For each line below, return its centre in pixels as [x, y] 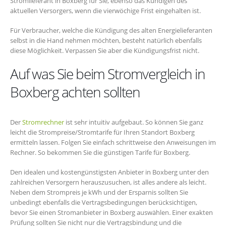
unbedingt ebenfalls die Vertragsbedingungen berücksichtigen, [104, 202]
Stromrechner [43, 122]
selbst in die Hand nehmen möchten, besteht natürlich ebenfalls [106, 40]
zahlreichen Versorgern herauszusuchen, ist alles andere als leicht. [108, 182]
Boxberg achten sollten [75, 92]
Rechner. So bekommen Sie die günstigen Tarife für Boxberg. [100, 153]
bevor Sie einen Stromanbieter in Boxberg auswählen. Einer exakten [111, 212]
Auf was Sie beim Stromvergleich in [108, 74]
